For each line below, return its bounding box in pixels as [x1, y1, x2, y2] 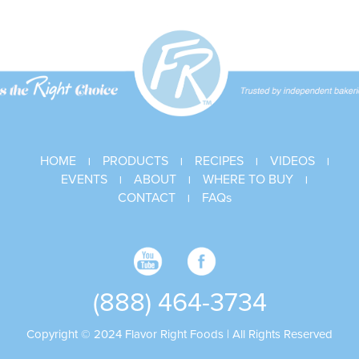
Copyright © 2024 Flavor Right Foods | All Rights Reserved [26, 327, 333, 341]
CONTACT [118, 190, 175, 206]
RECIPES [194, 153, 244, 169]
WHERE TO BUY [203, 171, 293, 188]
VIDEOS [269, 153, 315, 169]
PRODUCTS [102, 153, 168, 169]
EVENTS [61, 171, 107, 188]
